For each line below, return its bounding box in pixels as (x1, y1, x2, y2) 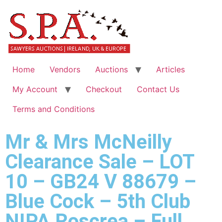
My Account (12, 84, 57, 94)
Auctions (95, 64, 128, 74)
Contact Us (137, 84, 179, 94)
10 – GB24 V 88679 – (5, 170, 196, 193)
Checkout (86, 84, 122, 94)
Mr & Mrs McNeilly (5, 130, 172, 154)
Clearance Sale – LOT (5, 150, 194, 173)
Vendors (50, 64, 80, 74)
